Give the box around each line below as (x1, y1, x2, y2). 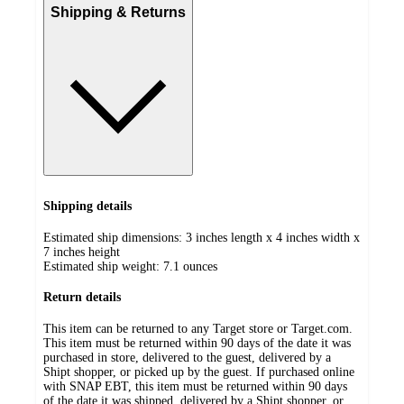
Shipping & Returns (50, 5, 186, 21)
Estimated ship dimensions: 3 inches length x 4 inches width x (43, 230, 360, 244)
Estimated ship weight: (43, 259, 163, 273)
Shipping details (43, 199, 132, 214)
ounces (183, 259, 217, 273)
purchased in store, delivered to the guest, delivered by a (43, 351, 331, 365)
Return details (43, 290, 121, 305)
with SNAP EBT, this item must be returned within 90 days (43, 380, 347, 394)
